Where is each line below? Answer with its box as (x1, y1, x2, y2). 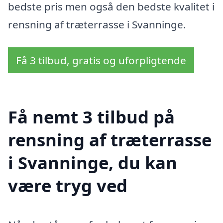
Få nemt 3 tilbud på (8, 105, 175, 128)
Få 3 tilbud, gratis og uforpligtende (16, 53, 186, 68)
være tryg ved (8, 173, 127, 197)
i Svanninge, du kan (8, 150, 177, 174)
